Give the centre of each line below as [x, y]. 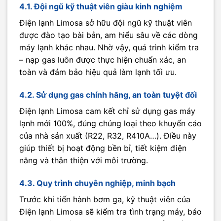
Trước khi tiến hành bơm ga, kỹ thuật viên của [105, 200]
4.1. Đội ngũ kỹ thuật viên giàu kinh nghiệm [101, 7]
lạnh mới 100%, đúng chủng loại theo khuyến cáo [110, 124]
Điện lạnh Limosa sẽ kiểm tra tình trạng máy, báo [110, 212]
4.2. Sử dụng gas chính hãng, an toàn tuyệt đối [108, 95]
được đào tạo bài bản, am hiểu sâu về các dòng [109, 35]
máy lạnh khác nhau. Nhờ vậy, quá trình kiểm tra [109, 48]
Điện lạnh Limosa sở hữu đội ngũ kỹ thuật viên [106, 23]
